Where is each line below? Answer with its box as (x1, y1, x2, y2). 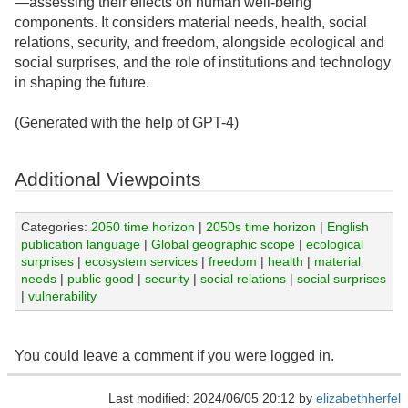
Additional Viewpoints (15, 168, 201, 189)
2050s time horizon (205, 219, 316, 234)
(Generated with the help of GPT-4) (15, 114, 239, 130)
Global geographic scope (150, 236, 295, 251)
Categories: (20, 219, 91, 234)
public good (66, 270, 134, 286)
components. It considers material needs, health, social (15, 14, 367, 30)
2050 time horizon (90, 219, 195, 234)
